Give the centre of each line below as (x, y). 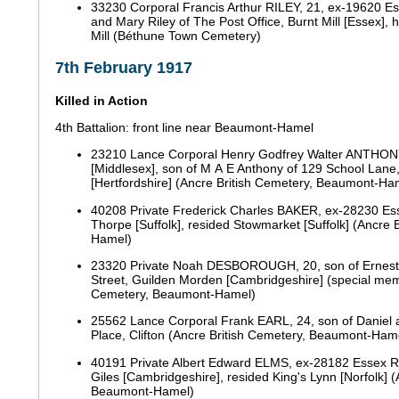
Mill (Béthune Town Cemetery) (178, 35)
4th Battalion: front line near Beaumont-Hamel (186, 127)
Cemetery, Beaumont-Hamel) (175, 294)
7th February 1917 (126, 68)
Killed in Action (103, 100)
